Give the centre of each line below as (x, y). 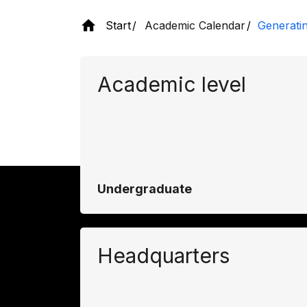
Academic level (172, 84)
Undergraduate (145, 188)
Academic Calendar (195, 25)
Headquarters (163, 255)
